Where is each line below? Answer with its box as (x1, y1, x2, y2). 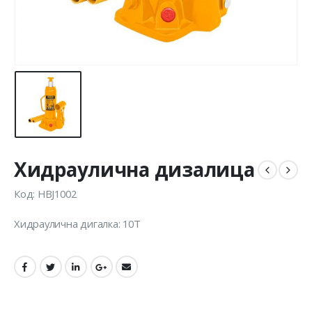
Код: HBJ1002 (14, 186, 77, 201)
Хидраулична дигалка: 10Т (14, 217, 141, 231)
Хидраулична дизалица (14, 156, 255, 183)
